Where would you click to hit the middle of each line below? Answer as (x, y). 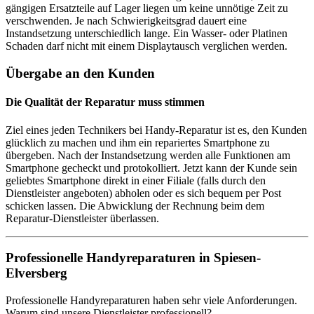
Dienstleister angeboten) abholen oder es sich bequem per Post (143, 193)
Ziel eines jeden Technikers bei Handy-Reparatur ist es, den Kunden (156, 130)
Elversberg (36, 273)
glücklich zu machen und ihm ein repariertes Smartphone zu (138, 142)
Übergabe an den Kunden (80, 73)
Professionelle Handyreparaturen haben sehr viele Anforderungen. (151, 300)
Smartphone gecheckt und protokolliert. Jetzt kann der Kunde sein (151, 168)
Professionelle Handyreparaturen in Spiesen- (133, 258)
